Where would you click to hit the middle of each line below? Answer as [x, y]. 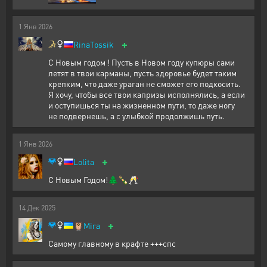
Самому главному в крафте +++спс [112, 243]
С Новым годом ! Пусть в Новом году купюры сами [142, 62]
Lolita [84, 162]
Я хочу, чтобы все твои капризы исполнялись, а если [147, 94]
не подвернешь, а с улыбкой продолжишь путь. [136, 116]
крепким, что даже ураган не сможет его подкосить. [145, 84]
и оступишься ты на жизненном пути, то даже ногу [142, 105]
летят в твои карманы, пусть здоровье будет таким [142, 73]
